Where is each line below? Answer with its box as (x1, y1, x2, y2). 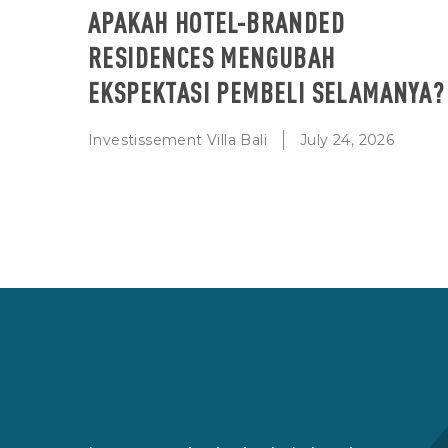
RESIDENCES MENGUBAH (88, 38, 336, 75)
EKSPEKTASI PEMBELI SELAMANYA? (88, 73, 445, 110)
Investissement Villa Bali (88, 130, 267, 149)
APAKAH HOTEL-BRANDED (88, 3, 345, 40)
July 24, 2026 (300, 130, 395, 149)
